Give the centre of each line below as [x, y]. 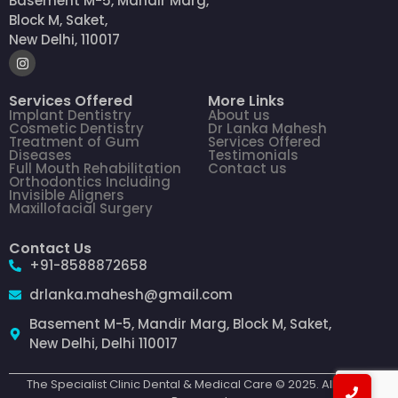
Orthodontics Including [90, 182]
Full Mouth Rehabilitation [95, 169]
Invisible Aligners [67, 195]
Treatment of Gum [74, 142]
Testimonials [253, 155]
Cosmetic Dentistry [76, 129]
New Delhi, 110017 [64, 40]
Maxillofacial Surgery [81, 209]
